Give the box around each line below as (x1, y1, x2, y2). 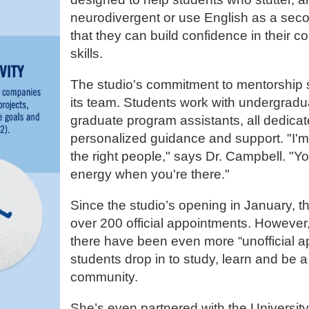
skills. (70, 46, 106, 61)
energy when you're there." (70, 166, 233, 181)
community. (70, 270, 145, 285)
